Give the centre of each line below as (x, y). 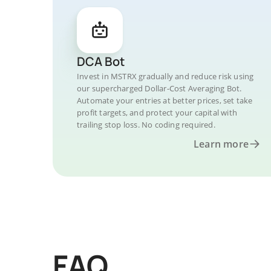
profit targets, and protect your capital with (157, 113)
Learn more (221, 144)
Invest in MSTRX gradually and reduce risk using (165, 76)
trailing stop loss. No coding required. (146, 125)
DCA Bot (101, 61)
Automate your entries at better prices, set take (165, 100)
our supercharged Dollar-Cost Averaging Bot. (159, 88)
